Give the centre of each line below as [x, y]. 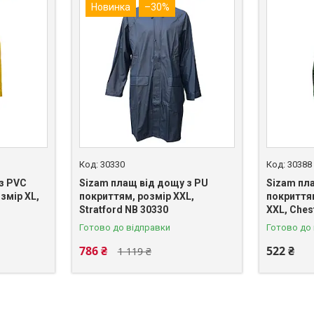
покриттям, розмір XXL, [136, 196]
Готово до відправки [124, 227]
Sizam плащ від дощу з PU [143, 183]
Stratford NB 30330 [123, 209]
